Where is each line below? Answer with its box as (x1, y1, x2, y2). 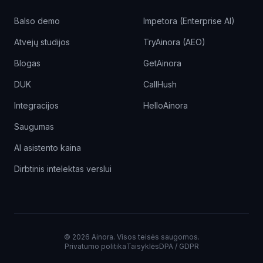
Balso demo (14, 16, 60, 26)
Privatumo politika (64, 242, 126, 251)
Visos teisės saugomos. (116, 232, 200, 241)
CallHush (143, 79, 177, 89)
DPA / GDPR (159, 242, 199, 251)
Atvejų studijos (14, 37, 70, 47)
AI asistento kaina (14, 143, 81, 153)
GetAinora (143, 58, 181, 68)
